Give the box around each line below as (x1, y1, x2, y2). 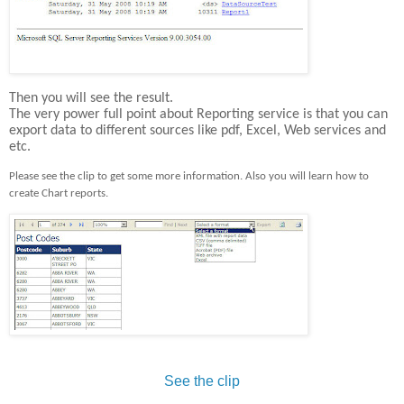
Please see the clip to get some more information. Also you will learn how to (9, 170, 369, 182)
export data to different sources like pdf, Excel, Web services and (9, 124, 386, 139)
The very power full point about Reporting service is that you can (9, 107, 388, 123)
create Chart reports (9, 187, 106, 199)
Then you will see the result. (9, 91, 173, 106)
